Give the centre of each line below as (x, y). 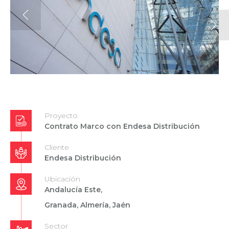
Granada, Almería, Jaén (87, 205)
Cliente (57, 147)
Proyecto (61, 115)
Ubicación (62, 179)
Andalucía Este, (73, 189)
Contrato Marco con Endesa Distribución (122, 126)
